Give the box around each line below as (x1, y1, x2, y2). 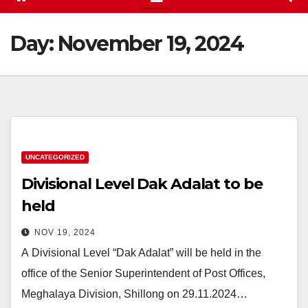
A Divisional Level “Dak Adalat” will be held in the (21, 247, 261, 259)
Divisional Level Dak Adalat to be (21, 175, 263, 194)
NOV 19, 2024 (34, 228, 96, 238)
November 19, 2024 (57, 31, 243, 57)
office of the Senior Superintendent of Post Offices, (21, 267, 265, 280)
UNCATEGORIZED (25, 153, 85, 162)
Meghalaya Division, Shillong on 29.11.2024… (21, 288, 247, 300)
